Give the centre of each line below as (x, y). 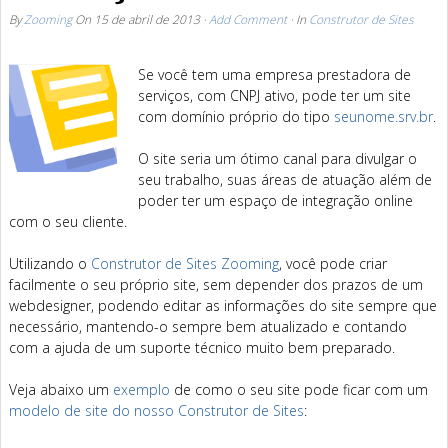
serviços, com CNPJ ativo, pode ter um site (274, 95)
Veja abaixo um (61, 389)
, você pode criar (333, 263)
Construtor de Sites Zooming (185, 263)
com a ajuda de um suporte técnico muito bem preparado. (202, 347)
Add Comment (248, 19)
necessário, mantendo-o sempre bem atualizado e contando (208, 326)
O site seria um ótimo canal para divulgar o (277, 158)
